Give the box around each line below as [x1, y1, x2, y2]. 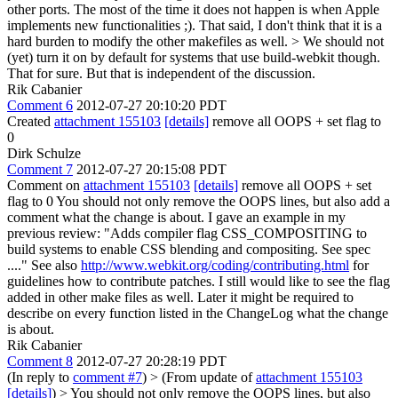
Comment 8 [7, 354, 73, 369]
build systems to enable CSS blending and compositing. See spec [7, 242, 370, 257]
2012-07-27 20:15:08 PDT [76, 162, 227, 177]
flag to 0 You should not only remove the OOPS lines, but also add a [7, 194, 390, 209]
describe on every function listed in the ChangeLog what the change [7, 306, 388, 321]
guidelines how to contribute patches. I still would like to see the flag [7, 274, 390, 289]
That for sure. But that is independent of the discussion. [7, 66, 315, 81]
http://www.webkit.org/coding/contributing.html [81, 258, 349, 273]
